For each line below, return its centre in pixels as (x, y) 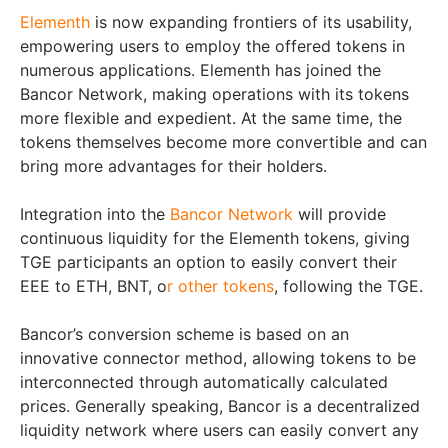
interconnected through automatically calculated (204, 382)
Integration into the (95, 214)
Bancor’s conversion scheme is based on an (184, 334)
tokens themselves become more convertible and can (223, 142)
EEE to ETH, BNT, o (93, 286)
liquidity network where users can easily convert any (219, 430)
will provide (339, 214)
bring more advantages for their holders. (173, 166)
